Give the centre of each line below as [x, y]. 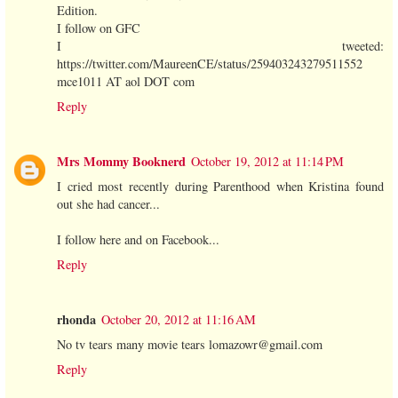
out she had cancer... [108, 203]
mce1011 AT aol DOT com [126, 81]
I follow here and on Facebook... [138, 239]
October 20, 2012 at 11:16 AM [179, 319]
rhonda [76, 319]
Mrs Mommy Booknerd [121, 161]
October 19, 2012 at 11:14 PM [267, 161]
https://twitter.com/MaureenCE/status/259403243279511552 [210, 63]
